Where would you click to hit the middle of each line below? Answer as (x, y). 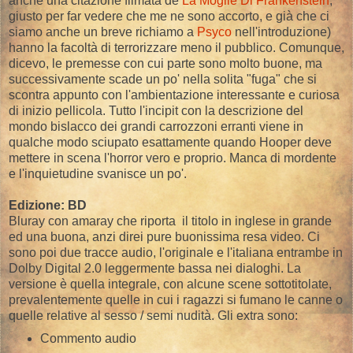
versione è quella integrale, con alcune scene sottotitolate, (170, 284)
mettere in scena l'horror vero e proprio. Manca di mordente (173, 158)
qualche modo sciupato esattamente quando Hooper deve (170, 143)
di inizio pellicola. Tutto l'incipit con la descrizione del (156, 111)
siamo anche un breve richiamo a (103, 32)
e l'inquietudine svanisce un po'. (98, 174)
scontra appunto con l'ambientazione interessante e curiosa (174, 95)
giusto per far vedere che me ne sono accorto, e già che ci (169, 17)
